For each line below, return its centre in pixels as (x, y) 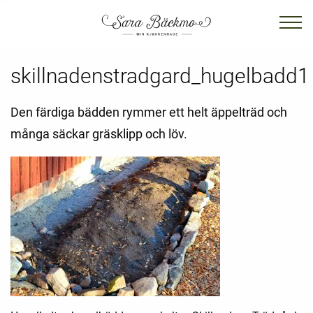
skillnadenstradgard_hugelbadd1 (160, 76)
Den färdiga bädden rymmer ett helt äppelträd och (149, 112)
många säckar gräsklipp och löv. (99, 134)
